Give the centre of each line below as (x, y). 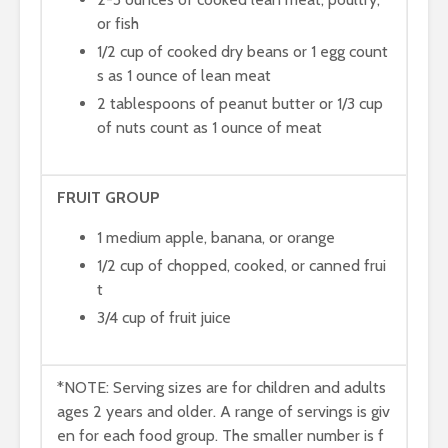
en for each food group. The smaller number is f (220, 435)
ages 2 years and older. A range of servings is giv (223, 411)
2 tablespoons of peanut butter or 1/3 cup (240, 103)
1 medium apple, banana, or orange (216, 237)
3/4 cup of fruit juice (164, 317)
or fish (118, 23)
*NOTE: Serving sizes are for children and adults (221, 387)
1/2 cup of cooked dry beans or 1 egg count (242, 51)
